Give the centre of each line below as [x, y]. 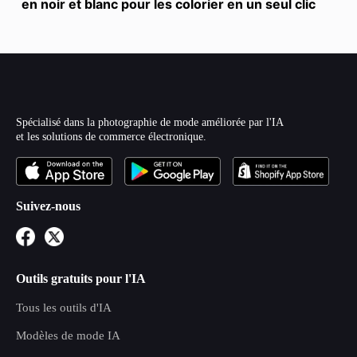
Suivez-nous [48, 206]
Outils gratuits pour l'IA [81, 279]
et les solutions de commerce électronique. [111, 137]
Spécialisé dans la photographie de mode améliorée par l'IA [149, 122]
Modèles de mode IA [68, 335]
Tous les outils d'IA [64, 308]
